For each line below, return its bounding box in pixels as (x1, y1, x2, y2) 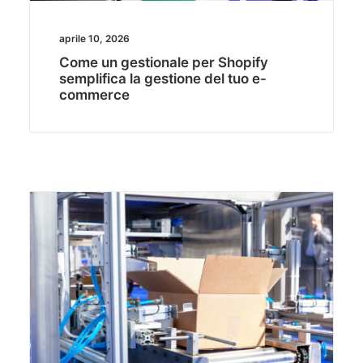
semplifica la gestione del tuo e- (59, 70, 267, 88)
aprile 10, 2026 (59, 32, 130, 45)
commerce (59, 87, 130, 104)
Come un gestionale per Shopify (59, 54, 268, 71)
